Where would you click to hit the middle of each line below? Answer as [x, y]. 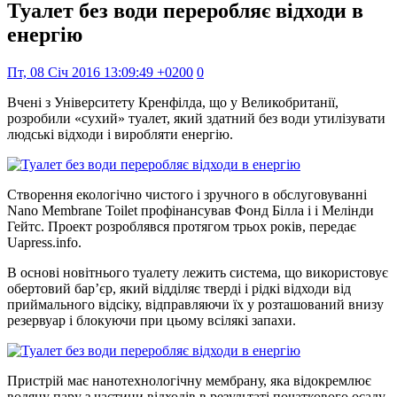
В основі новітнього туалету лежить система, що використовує [198, 272]
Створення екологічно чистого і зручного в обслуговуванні [187, 194]
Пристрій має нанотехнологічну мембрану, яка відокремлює [189, 380]
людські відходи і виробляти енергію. [120, 134]
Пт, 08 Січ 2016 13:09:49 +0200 [100, 72]
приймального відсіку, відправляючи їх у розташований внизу [195, 304]
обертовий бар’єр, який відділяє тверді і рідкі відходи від [179, 288]
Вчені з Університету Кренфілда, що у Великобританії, [173, 102]
